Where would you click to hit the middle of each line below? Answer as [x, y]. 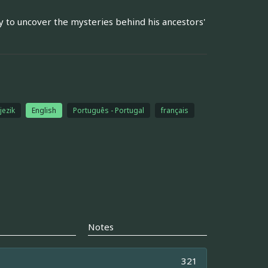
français [174, 110]
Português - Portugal [108, 110]
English [44, 110]
